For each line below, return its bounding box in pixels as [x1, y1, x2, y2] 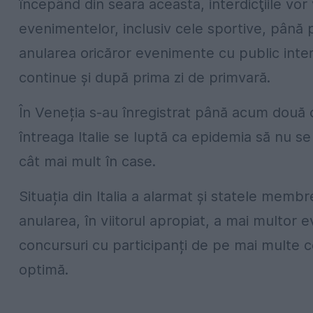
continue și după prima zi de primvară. [19, 69, 270, 87]
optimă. [19, 261, 68, 279]
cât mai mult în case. [19, 153, 156, 170]
